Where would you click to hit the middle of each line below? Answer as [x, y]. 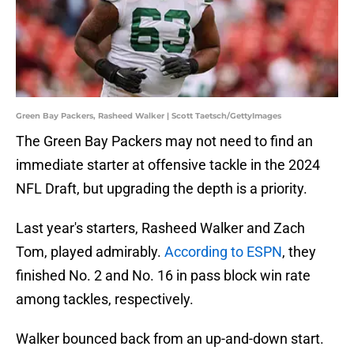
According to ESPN [223, 252]
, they [299, 252]
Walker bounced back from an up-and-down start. [170, 339]
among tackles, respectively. [105, 299]
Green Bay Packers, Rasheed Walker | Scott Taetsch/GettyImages [149, 116]
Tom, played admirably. [90, 252]
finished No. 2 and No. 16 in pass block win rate [163, 276]
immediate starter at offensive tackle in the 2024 [168, 165]
